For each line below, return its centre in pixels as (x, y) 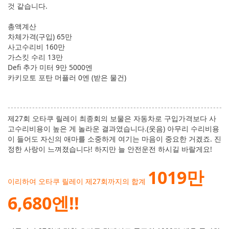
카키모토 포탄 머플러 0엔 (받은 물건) (67, 77)
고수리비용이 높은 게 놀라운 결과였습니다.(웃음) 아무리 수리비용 (113, 128)
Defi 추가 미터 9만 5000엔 (50, 67)
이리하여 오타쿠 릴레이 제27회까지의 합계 (78, 181)
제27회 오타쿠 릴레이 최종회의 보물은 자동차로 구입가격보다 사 (112, 118)
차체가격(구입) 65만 (40, 36)
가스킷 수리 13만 (35, 57)
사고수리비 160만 (36, 47)
